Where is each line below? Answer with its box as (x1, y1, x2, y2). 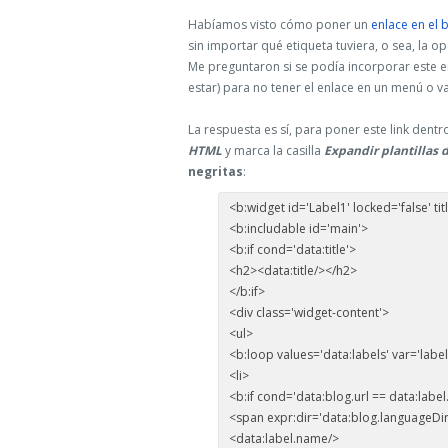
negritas (188, 163, 243, 180)
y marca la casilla (222, 142, 324, 159)
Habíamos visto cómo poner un (188, 16, 371, 33)
